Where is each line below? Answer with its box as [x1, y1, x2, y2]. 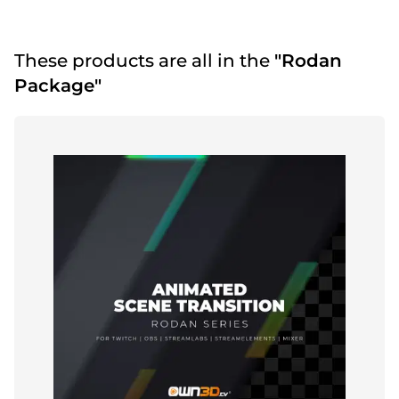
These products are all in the [14, 50, 274, 72]
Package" [14, 75, 102, 97]
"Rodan [274, 50, 342, 72]
